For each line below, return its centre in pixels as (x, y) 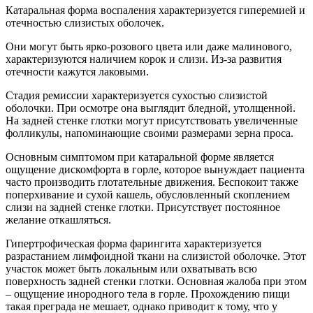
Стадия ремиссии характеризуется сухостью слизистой (137, 95)
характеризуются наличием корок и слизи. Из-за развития (144, 59)
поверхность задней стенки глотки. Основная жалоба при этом (156, 281)
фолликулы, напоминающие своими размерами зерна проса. (150, 133)
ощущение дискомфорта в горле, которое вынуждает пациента (155, 169)
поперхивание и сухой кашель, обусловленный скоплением (148, 194)
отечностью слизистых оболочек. (85, 22)
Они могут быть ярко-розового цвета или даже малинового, (149, 46)
